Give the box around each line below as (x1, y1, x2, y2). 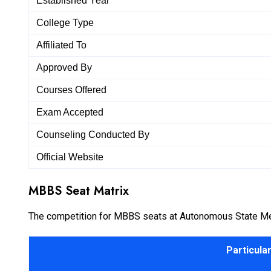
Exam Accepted (36, 106, 103, 117)
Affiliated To (36, 39, 87, 50)
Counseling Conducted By (36, 129, 149, 140)
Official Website (36, 151, 103, 162)
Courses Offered (36, 84, 106, 95)
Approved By (36, 62, 92, 73)
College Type (36, 17, 94, 28)
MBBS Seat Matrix (28, 181, 129, 200)
